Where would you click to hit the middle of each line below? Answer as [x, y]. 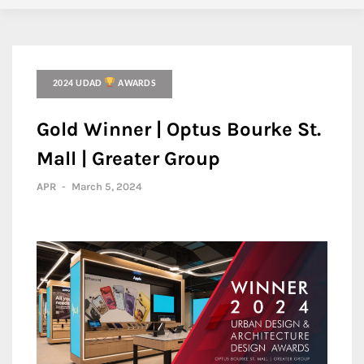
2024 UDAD [79, 84]
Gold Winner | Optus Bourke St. [179, 129]
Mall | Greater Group [128, 158]
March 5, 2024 [107, 186]
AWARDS [136, 84]
